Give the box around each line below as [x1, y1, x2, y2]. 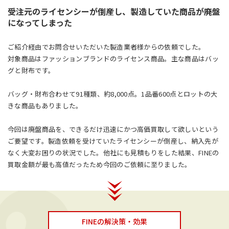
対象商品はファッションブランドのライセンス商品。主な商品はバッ [8, 54, 219, 63]
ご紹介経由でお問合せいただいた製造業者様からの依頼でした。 [8, 42, 205, 52]
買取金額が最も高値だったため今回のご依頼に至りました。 [8, 159, 192, 169]
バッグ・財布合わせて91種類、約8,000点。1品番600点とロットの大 [8, 89, 218, 99]
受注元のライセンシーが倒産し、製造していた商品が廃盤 [8, 5, 220, 17]
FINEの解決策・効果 [82, 216, 147, 226]
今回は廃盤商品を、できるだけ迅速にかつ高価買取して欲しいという [8, 124, 219, 134]
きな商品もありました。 [8, 101, 83, 110]
